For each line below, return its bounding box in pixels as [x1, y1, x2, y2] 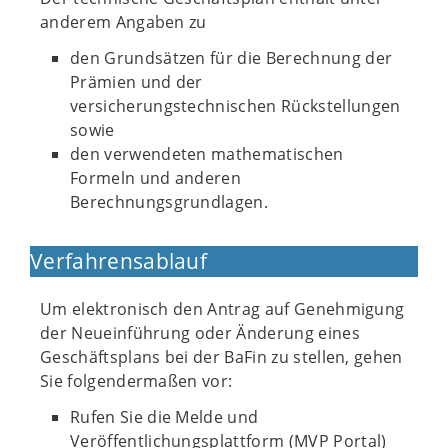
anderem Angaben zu [40, 11, 207, 33]
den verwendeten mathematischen [70, 143, 344, 165]
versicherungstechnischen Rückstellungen [70, 95, 401, 117]
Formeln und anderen [70, 167, 242, 189]
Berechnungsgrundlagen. [70, 191, 269, 213]
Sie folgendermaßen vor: [40, 370, 233, 392]
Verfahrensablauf [30, 247, 208, 275]
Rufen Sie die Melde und [70, 406, 259, 428]
